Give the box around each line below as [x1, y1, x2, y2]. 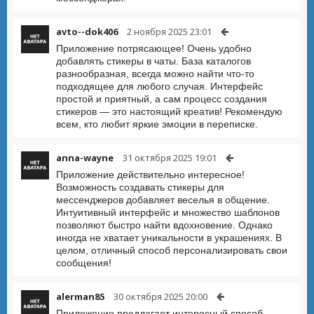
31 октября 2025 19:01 [123, 151, 217, 164]
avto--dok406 [56, 25, 118, 38]
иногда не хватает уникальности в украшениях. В [56, 232, 282, 243]
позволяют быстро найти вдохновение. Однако [56, 219, 273, 231]
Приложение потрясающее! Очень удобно [56, 43, 252, 54]
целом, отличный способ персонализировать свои [56, 245, 287, 256]
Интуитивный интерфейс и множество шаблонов [56, 207, 280, 218]
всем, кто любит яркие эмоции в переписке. [56, 118, 258, 130]
